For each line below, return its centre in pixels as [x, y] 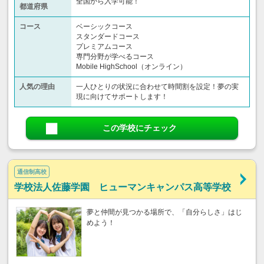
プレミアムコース [104, 47]
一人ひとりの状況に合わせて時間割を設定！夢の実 [157, 87]
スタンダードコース [108, 37]
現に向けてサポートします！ [122, 97]
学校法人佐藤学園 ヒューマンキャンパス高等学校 [123, 187]
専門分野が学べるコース [115, 57]
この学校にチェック [139, 128]
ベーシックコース [104, 27]
